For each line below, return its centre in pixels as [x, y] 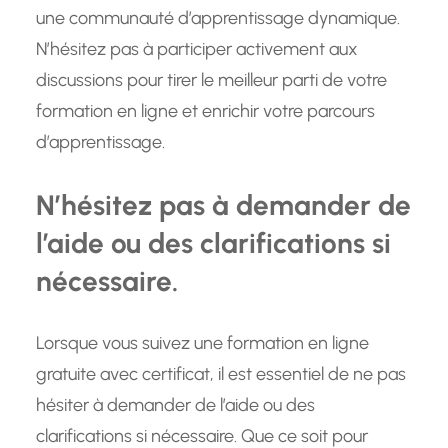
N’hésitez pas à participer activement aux [197, 49]
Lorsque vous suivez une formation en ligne [202, 343]
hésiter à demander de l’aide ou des [175, 405]
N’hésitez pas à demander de [223, 205]
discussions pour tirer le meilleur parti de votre [211, 80]
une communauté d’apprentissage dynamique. [218, 18]
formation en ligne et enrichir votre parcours [205, 111]
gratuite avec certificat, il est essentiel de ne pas [221, 374]
